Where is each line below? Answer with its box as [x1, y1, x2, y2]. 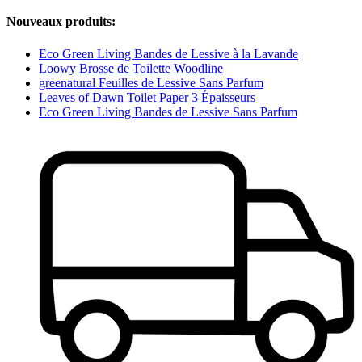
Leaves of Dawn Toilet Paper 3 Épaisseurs [39, 90, 255, 104]
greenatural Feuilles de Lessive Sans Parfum [39, 75, 263, 90]
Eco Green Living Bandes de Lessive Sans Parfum [39, 104, 297, 119]
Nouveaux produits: [6, 15, 116, 29]
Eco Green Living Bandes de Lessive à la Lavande [39, 46, 298, 61]
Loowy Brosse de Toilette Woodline [39, 61, 223, 75]
